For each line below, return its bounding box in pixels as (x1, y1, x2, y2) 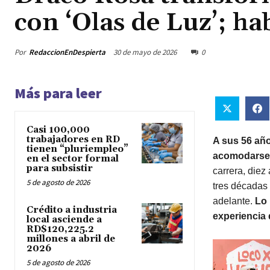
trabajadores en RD (27, 134, 120, 146)
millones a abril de (27, 233, 115, 245)
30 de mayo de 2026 (113, 47, 177, 58)
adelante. (212, 195, 255, 206)
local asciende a (27, 214, 102, 226)
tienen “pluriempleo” (27, 143, 128, 155)
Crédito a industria (27, 204, 117, 216)
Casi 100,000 (27, 124, 90, 136)
